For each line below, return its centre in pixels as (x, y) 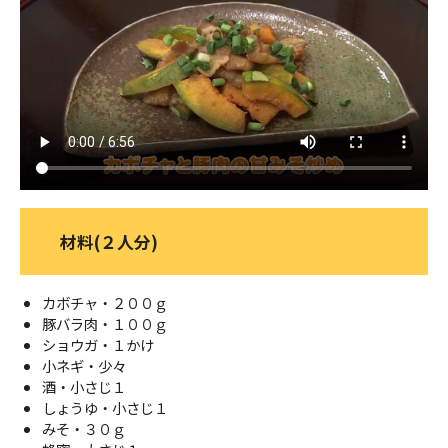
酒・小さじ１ (83, 387)
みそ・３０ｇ (83, 429)
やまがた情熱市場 (106, 109)
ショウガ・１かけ (97, 345)
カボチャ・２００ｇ (104, 303)
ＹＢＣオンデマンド (113, 57)
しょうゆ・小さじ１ (104, 408)
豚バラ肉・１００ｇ (104, 324)
